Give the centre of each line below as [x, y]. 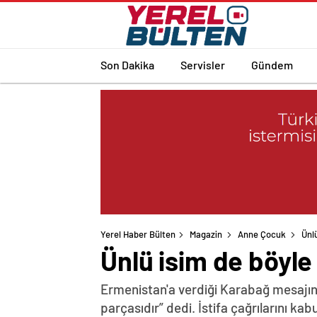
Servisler [203, 64]
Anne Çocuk [262, 235]
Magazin [206, 235]
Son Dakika [127, 64]
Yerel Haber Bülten [138, 235]
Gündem [272, 64]
